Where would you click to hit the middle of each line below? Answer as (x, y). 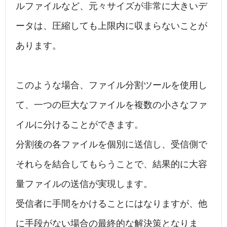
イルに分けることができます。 (80, 125)
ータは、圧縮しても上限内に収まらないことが (111, 26)
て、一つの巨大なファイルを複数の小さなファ (111, 105)
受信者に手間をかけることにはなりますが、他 (111, 204)
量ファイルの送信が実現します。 (84, 184)
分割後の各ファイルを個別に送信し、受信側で (111, 145)
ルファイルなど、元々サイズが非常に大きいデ (111, 6)
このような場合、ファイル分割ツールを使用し (111, 85)
